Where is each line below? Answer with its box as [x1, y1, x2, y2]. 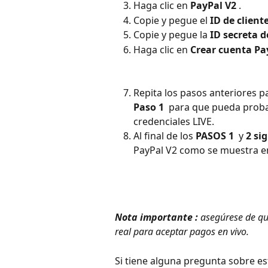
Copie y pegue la [133, 28, 210, 42]
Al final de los [133, 129, 196, 142]
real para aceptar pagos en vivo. [115, 225, 249, 239]
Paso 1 [133, 100, 166, 114]
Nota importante [115, 211, 193, 224]
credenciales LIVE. [133, 114, 214, 128]
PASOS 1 [196, 129, 236, 142]
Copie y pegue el [133, 13, 210, 27]
